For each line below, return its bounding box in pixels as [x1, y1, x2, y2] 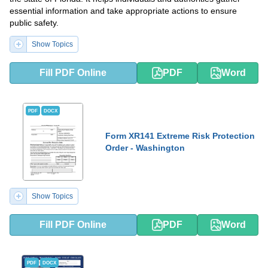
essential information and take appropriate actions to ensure [10, 6, 237, 16]
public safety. [10, 18, 59, 28]
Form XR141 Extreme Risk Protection [105, 131, 255, 141]
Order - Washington [105, 143, 185, 153]
